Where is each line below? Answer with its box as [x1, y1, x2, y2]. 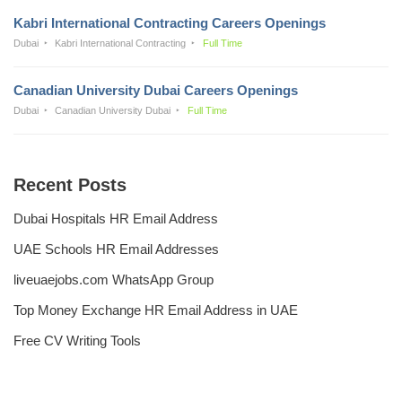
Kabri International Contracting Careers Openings [13, 14, 326, 31]
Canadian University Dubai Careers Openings [13, 82, 298, 98]
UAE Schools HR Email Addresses [13, 240, 219, 257]
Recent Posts [13, 174, 127, 195]
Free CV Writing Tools [13, 332, 141, 348]
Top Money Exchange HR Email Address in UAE [13, 301, 298, 318]
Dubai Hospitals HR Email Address [13, 210, 218, 226]
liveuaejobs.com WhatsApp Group [13, 271, 214, 287]
